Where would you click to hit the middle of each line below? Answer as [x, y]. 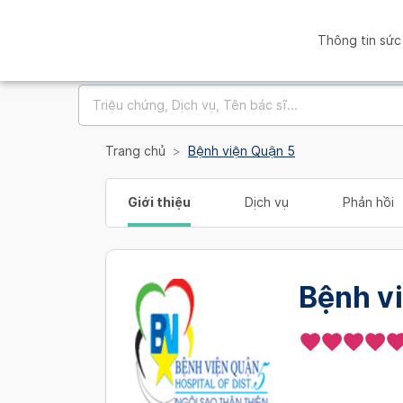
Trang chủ [135, 151]
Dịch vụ [267, 202]
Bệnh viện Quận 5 [242, 151]
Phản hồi [368, 202]
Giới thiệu [159, 202]
